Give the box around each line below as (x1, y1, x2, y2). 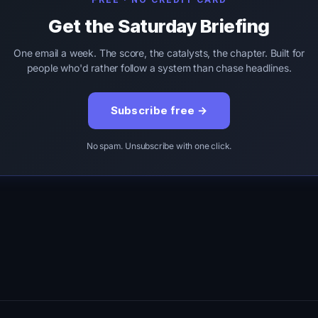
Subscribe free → (110, 104, 208, 117)
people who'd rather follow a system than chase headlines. (26, 62, 292, 74)
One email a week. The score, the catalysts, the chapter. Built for (13, 47, 305, 59)
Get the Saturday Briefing (48, 15, 270, 37)
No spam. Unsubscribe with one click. (86, 141, 232, 151)
